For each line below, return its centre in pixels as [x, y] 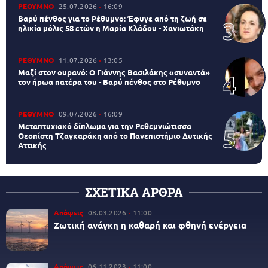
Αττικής [32, 145]
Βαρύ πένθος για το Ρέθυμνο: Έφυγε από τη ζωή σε [112, 19]
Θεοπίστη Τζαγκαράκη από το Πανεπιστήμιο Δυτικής [115, 136]
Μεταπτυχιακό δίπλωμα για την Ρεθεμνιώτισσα [105, 126]
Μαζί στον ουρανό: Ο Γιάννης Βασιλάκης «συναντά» [114, 72]
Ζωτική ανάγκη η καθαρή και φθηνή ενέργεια [150, 225]
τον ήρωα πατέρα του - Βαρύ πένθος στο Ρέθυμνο [109, 82]
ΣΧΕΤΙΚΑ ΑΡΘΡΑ [134, 192]
